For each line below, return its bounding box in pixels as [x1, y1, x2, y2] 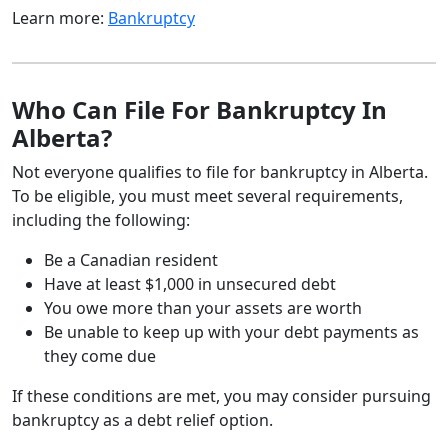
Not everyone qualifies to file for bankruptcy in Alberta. [12, 160, 428, 183]
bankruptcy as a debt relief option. [12, 408, 277, 431]
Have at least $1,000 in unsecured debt [44, 272, 336, 295]
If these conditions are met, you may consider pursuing [12, 384, 431, 407]
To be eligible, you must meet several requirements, [12, 184, 403, 207]
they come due [44, 344, 156, 367]
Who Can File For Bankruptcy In [12, 92, 387, 126]
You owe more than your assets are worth [44, 296, 362, 319]
